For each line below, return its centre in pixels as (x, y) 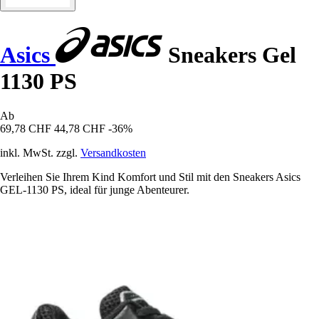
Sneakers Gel (229, 54)
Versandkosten (113, 153)
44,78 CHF (80, 129)
